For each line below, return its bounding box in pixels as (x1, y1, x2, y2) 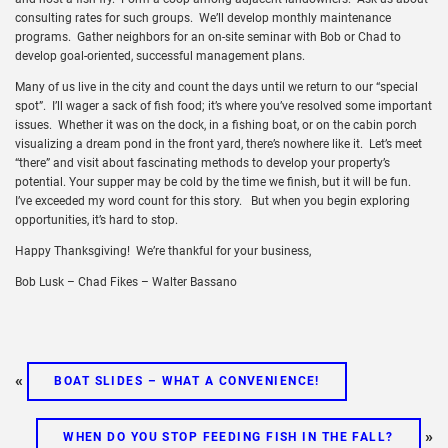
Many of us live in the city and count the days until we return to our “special (15, 79, 418, 94)
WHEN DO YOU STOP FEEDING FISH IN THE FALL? (63, 429, 394, 444)
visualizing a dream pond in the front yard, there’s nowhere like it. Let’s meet (15, 136, 422, 151)
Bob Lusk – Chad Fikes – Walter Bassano (15, 274, 237, 289)
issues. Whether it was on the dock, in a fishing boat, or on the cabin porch (15, 117, 417, 132)
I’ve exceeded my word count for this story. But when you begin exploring (15, 193, 410, 208)
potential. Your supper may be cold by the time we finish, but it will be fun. (15, 174, 414, 189)
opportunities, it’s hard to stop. (15, 212, 178, 227)
